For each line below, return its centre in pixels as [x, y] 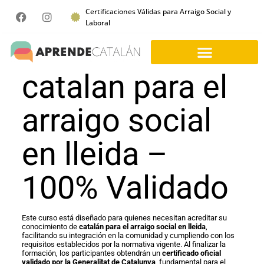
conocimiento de [50, 226]
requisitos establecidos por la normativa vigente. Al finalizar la [123, 244]
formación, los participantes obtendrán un [92, 253]
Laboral [98, 23]
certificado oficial [191, 253]
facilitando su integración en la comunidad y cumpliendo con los [128, 235]
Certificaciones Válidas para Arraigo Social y [159, 11]
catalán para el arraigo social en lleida [142, 226]
